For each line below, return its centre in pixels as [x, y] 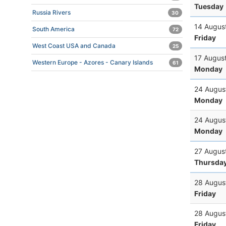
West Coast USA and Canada [74, 46]
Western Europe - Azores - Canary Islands [93, 62]
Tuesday [209, 6]
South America [53, 29]
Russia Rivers [51, 12]
